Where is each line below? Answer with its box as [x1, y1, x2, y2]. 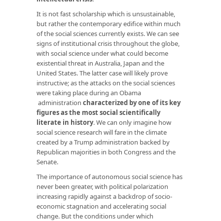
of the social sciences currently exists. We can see [37, 29, 179, 38]
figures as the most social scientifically [37, 108, 160, 117]
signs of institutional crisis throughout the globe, [37, 38, 180, 48]
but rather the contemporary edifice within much [37, 19, 181, 28]
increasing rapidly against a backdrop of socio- [37, 191, 172, 201]
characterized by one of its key [83, 98, 181, 107]
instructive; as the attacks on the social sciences [37, 78, 175, 87]
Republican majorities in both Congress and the [37, 147, 176, 156]
